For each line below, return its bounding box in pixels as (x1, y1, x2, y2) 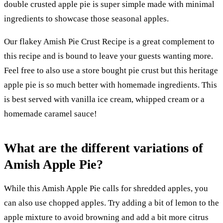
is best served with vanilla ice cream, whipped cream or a (4, 94, 205, 104)
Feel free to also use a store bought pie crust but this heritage (4, 65, 218, 75)
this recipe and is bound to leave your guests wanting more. (4, 51, 213, 61)
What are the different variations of (4, 141, 203, 156)
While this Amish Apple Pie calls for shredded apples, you (4, 184, 208, 194)
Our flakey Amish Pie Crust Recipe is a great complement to (4, 36, 215, 46)
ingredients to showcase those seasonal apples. (4, 13, 169, 23)
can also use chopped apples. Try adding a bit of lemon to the (4, 198, 219, 208)
